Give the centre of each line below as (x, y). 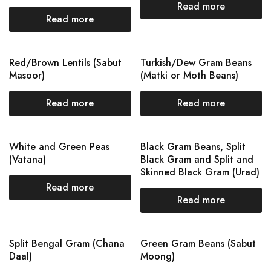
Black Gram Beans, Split (193, 147)
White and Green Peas (59, 147)
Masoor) (27, 75)
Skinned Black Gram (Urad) (200, 172)
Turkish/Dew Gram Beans (196, 63)
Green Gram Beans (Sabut (198, 243)
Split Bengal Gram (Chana (67, 243)
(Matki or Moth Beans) (189, 75)
